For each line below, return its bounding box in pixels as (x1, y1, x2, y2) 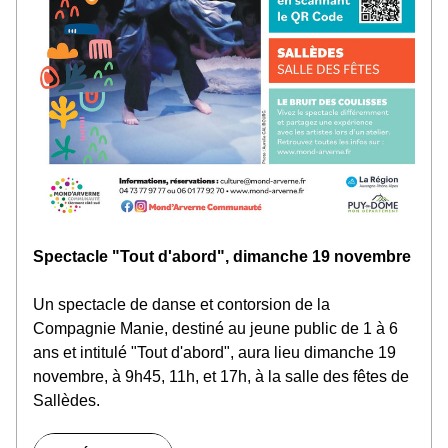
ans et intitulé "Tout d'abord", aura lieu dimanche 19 (33, 344, 396, 361)
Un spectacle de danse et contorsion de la (33, 296, 330, 313)
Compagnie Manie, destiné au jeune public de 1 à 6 (33, 320, 398, 337)
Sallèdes (33, 392, 96, 409)
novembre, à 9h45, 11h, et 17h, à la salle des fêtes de (33, 368, 409, 385)
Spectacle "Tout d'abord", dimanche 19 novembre (33, 248, 411, 265)
